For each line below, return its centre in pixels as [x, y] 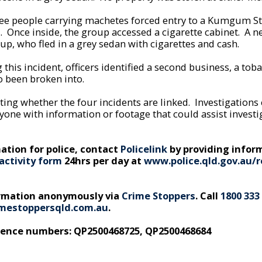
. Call [208, 195]
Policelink [144, 149]
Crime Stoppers [158, 195]
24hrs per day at [103, 160]
